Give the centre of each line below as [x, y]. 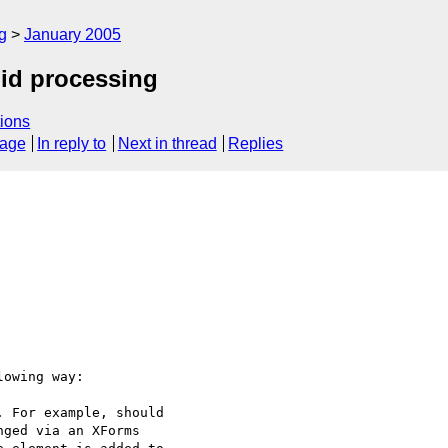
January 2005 [72, 34]
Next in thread [167, 144]
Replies [256, 144]
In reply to [72, 144]
